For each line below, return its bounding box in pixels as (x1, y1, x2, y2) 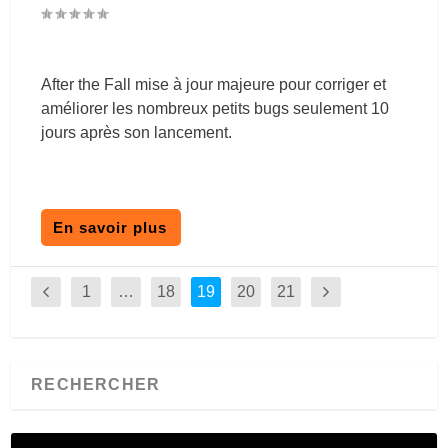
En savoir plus (53, 218, 168, 236)
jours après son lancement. (41, 123, 233, 141)
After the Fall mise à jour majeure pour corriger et (41, 75, 387, 93)
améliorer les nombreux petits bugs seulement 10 (41, 99, 390, 117)
